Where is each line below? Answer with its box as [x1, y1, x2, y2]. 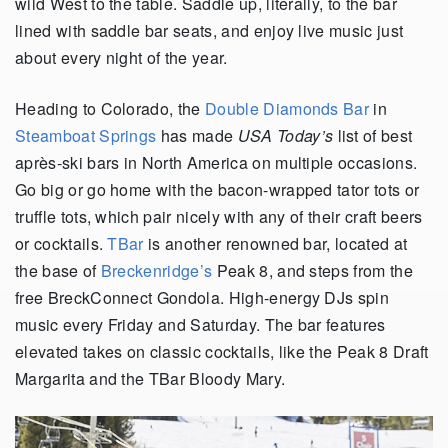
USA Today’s [237, 124, 334, 148]
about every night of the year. [15, 46, 228, 70]
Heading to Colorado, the [15, 97, 206, 121]
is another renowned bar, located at [143, 232, 408, 256]
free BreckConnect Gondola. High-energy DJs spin [15, 286, 390, 310]
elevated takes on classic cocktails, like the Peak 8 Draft [15, 340, 429, 364]
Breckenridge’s [100, 259, 213, 283]
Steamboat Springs [15, 124, 157, 148]
